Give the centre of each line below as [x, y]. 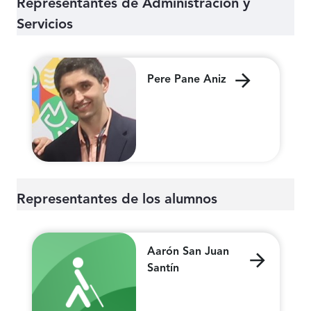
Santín [163, 269]
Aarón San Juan [188, 252]
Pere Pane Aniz [186, 80]
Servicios [45, 25]
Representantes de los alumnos [117, 200]
